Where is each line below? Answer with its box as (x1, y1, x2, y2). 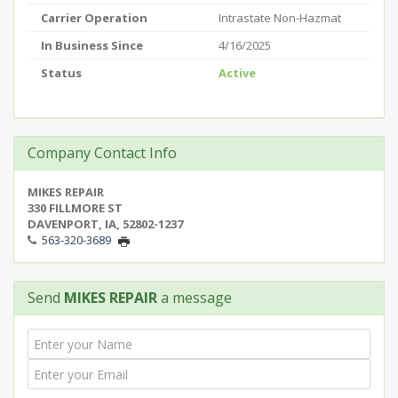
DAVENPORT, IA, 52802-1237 (28, 216, 183, 232)
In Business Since (41, 37, 143, 53)
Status (41, 65, 82, 81)
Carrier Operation (41, 10, 147, 26)
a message (157, 288, 232, 307)
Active (219, 65, 256, 81)
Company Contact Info (28, 143, 177, 163)
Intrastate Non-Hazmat (219, 10, 341, 26)
